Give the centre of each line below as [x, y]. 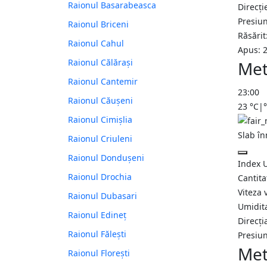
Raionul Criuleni [100, 139]
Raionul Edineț [97, 215]
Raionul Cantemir [103, 82]
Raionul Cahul [96, 44]
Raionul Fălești [97, 234]
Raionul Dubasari [103, 196]
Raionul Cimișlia [100, 120]
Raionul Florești [99, 253]
